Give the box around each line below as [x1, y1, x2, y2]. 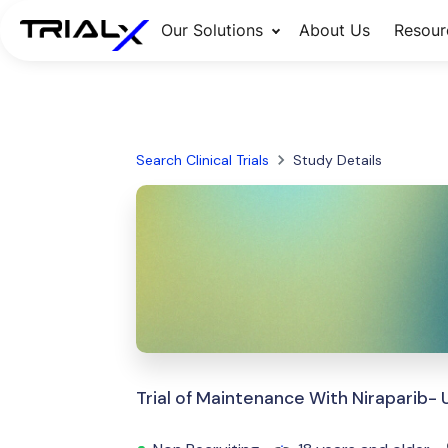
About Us [298, 20, 370, 40]
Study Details [292, 151, 382, 169]
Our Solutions [160, 20, 263, 40]
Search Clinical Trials [135, 151, 269, 169]
